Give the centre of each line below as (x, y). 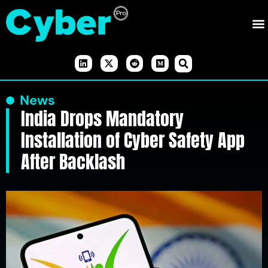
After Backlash (73, 162)
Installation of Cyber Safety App (133, 140)
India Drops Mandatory (102, 118)
